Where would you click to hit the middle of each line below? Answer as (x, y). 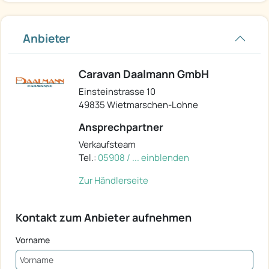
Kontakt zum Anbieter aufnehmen (104, 217)
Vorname (33, 240)
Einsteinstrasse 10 (117, 91)
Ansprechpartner (121, 127)
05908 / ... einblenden (144, 157)
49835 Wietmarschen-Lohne (138, 104)
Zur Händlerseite (113, 180)
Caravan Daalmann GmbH (144, 74)
